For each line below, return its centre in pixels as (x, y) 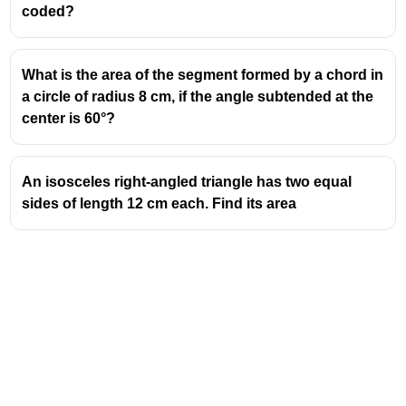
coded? (48, 11)
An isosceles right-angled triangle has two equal (187, 181)
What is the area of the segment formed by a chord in (203, 74)
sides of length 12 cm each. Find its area (159, 203)
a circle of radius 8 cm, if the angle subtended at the (198, 96)
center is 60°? (69, 118)
